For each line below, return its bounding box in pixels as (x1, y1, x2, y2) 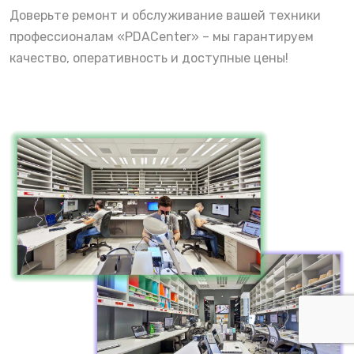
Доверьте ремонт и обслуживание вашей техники (9, 7, 321, 23)
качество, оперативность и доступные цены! (9, 50, 288, 66)
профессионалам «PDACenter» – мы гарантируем (9, 28, 314, 44)
